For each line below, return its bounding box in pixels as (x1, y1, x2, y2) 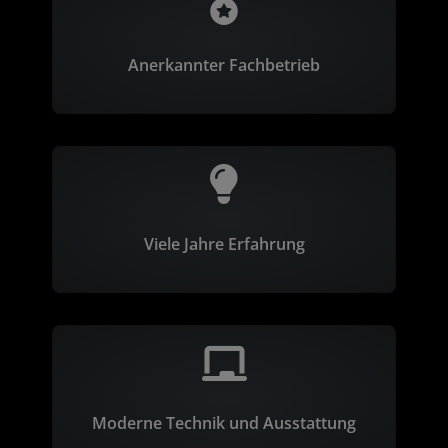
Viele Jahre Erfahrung (143, 232, 305, 255)
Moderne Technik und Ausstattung (92, 411, 356, 434)
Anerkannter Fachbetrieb (128, 53, 320, 76)
